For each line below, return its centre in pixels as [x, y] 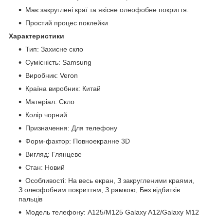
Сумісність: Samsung [58, 62]
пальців [30, 199]
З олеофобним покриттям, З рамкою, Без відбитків [99, 190]
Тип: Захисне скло [54, 49]
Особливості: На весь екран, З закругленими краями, [110, 180]
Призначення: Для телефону [71, 128]
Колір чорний [46, 115]
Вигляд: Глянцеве [54, 154]
